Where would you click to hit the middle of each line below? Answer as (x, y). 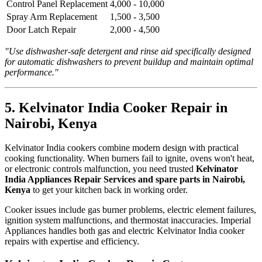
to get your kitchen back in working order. (109, 190)
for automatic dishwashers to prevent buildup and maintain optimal (129, 61)
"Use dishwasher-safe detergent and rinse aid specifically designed (128, 51)
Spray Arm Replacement (52, 16)
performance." (32, 72)
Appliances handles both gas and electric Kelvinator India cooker (125, 231)
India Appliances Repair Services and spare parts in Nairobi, (125, 180)
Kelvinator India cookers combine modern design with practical (122, 148)
